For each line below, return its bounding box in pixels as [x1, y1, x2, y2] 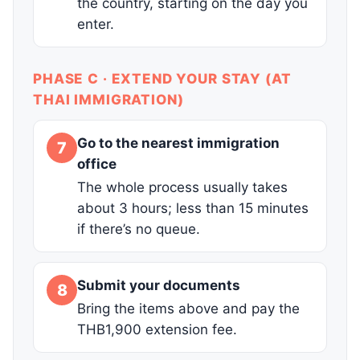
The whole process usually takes [77, 179, 288, 196]
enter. [77, 16, 114, 33]
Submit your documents [77, 277, 240, 294]
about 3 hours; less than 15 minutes [77, 200, 309, 217]
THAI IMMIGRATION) [33, 92, 184, 108]
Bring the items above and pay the [77, 301, 300, 317]
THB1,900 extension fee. [77, 321, 237, 338]
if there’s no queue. [77, 221, 200, 238]
